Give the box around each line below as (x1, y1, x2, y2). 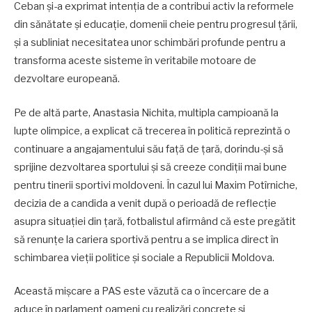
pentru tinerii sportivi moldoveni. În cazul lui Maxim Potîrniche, (14, 178, 297, 192)
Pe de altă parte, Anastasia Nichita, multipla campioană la (14, 106, 279, 119)
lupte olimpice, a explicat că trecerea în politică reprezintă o (14, 124, 290, 137)
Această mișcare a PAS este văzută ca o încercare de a (14, 284, 269, 297)
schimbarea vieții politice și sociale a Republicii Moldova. (14, 251, 274, 264)
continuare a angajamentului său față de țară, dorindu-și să (14, 142, 283, 155)
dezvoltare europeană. (14, 72, 120, 86)
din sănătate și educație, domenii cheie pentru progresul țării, (14, 18, 297, 31)
